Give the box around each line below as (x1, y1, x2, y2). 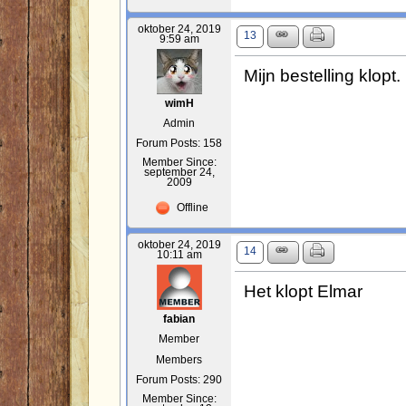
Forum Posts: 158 (136, 138, 223, 150)
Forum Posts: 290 (136, 374, 223, 386)
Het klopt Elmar (243, 281, 362, 302)
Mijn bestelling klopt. (243, 65, 401, 86)
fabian (163, 314, 196, 325)
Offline (173, 202, 208, 214)
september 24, (143, 167, 215, 179)
